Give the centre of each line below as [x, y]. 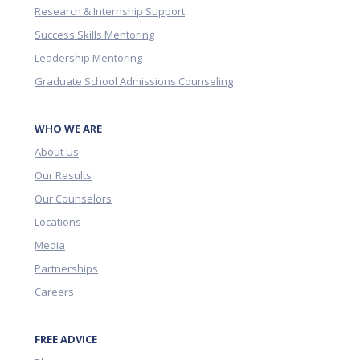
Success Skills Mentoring [94, 35]
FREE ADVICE [66, 340]
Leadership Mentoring [88, 58]
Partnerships [66, 269]
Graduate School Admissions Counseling [134, 82]
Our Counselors [73, 199]
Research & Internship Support [110, 12]
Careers [54, 292]
